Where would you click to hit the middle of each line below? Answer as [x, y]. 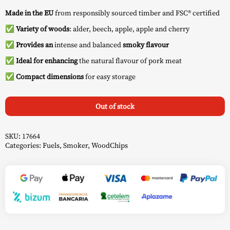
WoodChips [110, 145]
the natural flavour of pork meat [130, 60]
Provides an [34, 44]
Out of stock [115, 106]
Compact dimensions [50, 76]
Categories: [24, 145]
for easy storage [110, 76]
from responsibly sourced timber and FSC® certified [137, 13]
